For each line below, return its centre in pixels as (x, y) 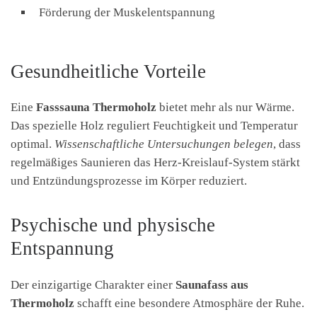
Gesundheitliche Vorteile (108, 71)
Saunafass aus (212, 284)
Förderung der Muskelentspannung (127, 12)
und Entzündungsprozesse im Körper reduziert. (129, 180)
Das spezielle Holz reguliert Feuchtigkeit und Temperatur (154, 125)
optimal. (33, 144)
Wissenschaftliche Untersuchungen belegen (164, 144)
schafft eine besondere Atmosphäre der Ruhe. (189, 303)
